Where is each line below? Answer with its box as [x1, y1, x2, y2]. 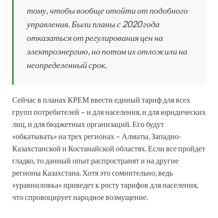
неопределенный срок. [27, 59, 107, 70]
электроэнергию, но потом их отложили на [27, 45, 187, 56]
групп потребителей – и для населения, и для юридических [12, 107, 206, 116]
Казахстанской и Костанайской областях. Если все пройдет [12, 143, 205, 153]
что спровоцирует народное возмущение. [12, 192, 148, 201]
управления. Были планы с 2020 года [27, 18, 160, 29]
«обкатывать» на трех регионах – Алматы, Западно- [12, 131, 182, 141]
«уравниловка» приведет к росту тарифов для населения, [12, 180, 198, 189]
